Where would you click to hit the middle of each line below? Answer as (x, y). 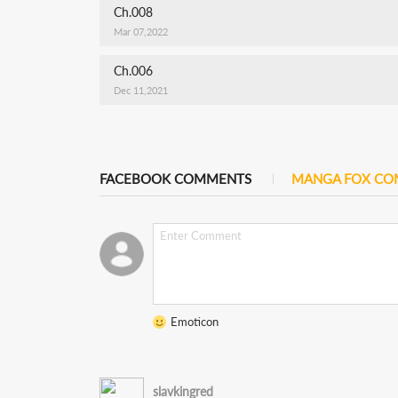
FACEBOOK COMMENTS (175, 179)
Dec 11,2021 (141, 90)
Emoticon (195, 322)
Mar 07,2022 (141, 32)
